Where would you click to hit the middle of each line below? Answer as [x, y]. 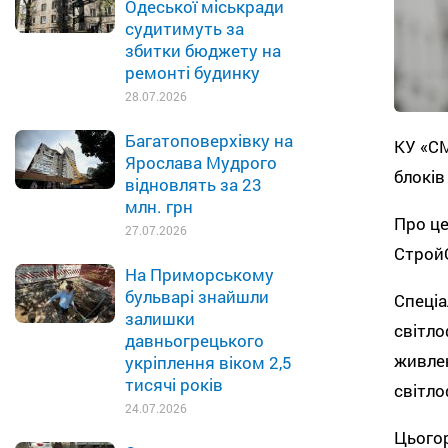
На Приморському [199, 274]
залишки [160, 318]
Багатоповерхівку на [209, 140]
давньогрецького [194, 340]
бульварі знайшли [197, 296]
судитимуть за [184, 28]
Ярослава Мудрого [201, 162]
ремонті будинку [192, 72]
